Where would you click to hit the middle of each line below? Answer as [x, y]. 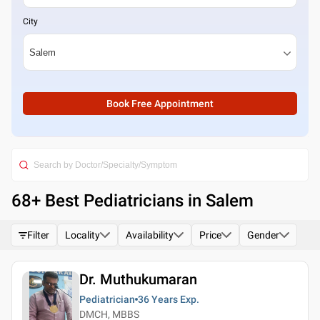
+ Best [57, 201]
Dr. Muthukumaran [138, 279]
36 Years [158, 299]
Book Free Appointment [160, 104]
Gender [263, 235]
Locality [82, 235]
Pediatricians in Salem [169, 201]
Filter [38, 235]
